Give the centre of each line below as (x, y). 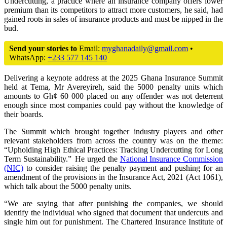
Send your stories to (43, 48)
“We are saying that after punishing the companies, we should (113, 203)
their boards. (24, 114)
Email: (89, 48)
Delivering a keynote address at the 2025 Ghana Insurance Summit (113, 78)
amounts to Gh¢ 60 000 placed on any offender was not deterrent (113, 96)
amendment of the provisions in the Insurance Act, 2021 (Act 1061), (113, 177)
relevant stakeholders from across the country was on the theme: (113, 140)
